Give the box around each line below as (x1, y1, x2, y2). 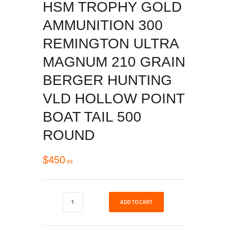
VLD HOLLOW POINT (43, 91, 184, 107)
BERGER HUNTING (43, 72, 172, 89)
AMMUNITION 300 (43, 17, 163, 34)
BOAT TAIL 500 (43, 109, 141, 125)
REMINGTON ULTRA (43, 36, 178, 52)
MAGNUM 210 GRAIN (43, 54, 185, 70)
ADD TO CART (120, 197, 153, 206)
